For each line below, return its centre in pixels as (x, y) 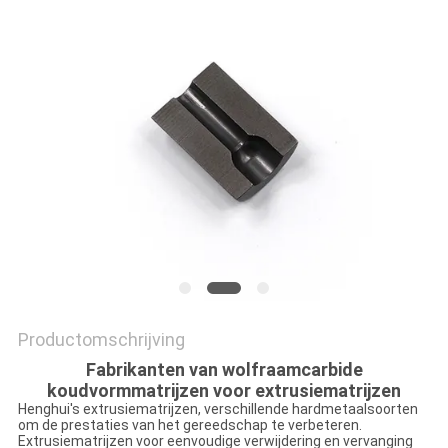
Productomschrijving (101, 340)
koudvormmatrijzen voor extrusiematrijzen (224, 391)
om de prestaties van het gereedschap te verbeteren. (189, 425)
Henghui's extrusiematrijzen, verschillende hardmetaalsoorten (217, 409)
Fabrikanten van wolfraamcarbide (224, 370)
